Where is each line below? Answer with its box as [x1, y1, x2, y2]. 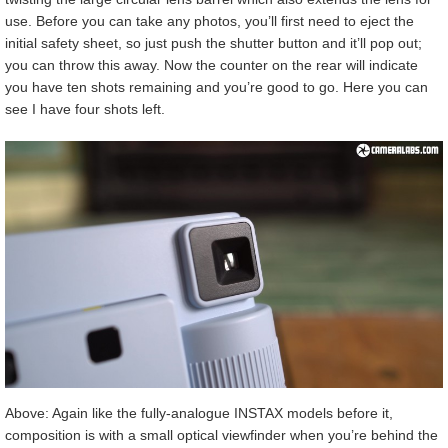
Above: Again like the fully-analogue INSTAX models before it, [5, 404, 393, 421]
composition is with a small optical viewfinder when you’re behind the [5, 426, 438, 443]
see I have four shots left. [5, 101, 165, 118]
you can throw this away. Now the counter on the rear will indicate [5, 57, 418, 74]
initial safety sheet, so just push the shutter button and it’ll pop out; [5, 35, 422, 52]
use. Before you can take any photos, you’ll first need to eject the [5, 13, 414, 30]
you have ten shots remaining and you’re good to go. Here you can [5, 79, 428, 96]
